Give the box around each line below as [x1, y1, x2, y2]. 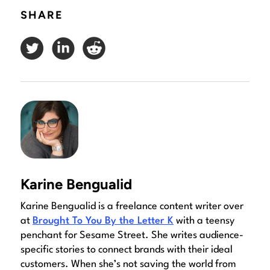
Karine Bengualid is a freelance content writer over [20, 201, 243, 212]
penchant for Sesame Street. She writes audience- [20, 230, 243, 241]
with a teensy [174, 216, 234, 227]
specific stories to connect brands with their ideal [20, 245, 233, 256]
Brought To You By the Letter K [33, 216, 174, 227]
